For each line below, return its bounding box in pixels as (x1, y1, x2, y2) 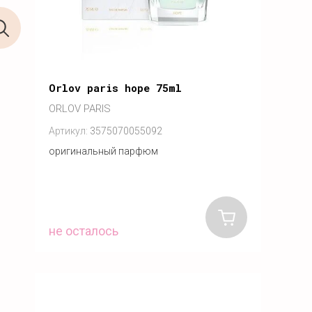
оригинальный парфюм (49, 145, 158, 157)
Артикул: (49, 125, 88, 136)
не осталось (49, 223, 118, 238)
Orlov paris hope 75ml (49, 80, 182, 95)
